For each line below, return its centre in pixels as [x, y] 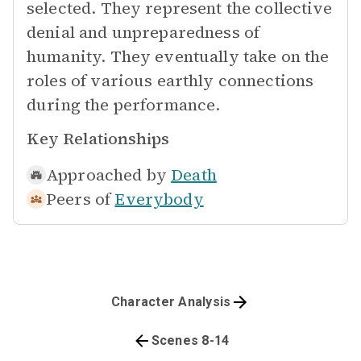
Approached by [106, 175]
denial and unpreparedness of [143, 32]
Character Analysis [171, 302]
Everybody [159, 199]
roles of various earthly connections [170, 81]
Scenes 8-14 [190, 340]
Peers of [79, 199]
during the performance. [124, 105]
